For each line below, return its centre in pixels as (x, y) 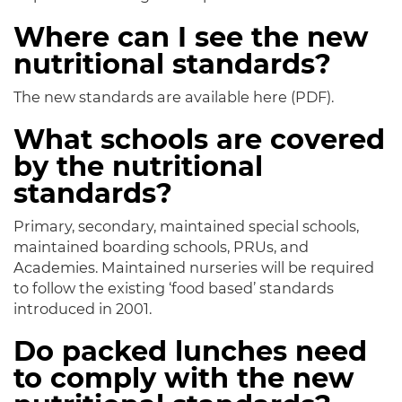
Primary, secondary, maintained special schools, (186, 227)
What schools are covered (199, 140)
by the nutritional (138, 167)
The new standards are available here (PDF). (174, 97)
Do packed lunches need (190, 352)
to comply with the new (184, 379)
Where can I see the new (191, 38)
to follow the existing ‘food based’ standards (174, 288)
